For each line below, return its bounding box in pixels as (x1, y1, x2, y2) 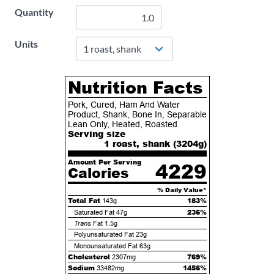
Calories (67, 163, 128, 182)
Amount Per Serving (67, 157, 141, 166)
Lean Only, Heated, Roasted (67, 119, 177, 130)
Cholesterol (67, 251, 110, 261)
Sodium (67, 263, 95, 273)
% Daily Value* (157, 185, 207, 194)
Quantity (15, 6, 54, 18)
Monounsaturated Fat (73, 241, 138, 250)
